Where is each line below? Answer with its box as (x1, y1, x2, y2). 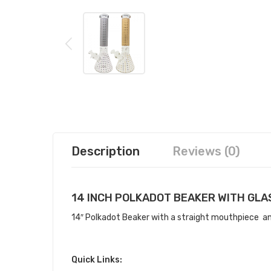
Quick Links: (71, 255, 122, 265)
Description (71, 144, 140, 158)
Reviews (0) (172, 144, 240, 158)
